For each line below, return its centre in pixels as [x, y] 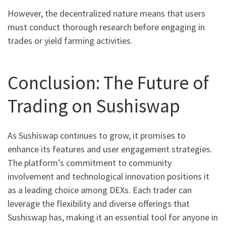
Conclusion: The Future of [108, 82]
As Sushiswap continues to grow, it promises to [97, 136]
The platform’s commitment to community [90, 163]
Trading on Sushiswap [94, 105]
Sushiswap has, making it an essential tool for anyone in [113, 217]
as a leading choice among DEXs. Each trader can [100, 190]
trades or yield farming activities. [70, 41]
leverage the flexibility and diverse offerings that [99, 204]
